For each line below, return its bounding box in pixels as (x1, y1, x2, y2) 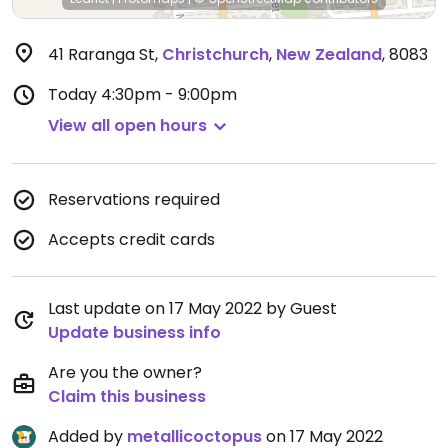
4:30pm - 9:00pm (101, 83, 237, 106)
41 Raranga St (48, 43, 155, 66)
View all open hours (48, 114, 207, 137)
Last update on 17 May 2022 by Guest (48, 297, 337, 320)
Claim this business (48, 385, 206, 408)
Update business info (48, 321, 221, 344)
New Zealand (276, 43, 382, 66)
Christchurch (162, 43, 269, 66)
